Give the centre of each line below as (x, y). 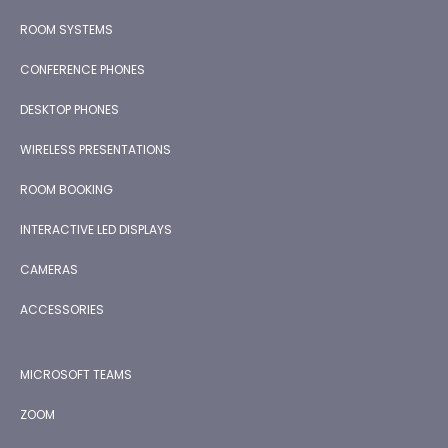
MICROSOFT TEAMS (76, 375)
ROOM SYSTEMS (66, 30)
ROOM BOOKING (66, 190)
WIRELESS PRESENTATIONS (95, 150)
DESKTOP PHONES (69, 110)
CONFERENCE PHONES (82, 70)
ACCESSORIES (62, 310)
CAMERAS (49, 270)
